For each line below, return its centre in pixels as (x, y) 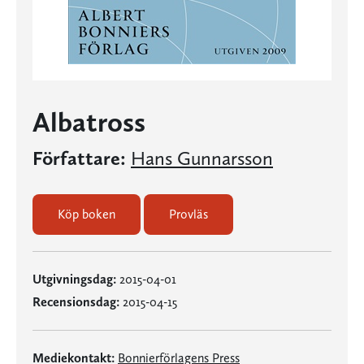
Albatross (89, 122)
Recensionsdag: (76, 302)
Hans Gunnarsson (202, 158)
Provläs (188, 214)
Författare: (79, 158)
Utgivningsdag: (74, 279)
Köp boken (87, 214)
